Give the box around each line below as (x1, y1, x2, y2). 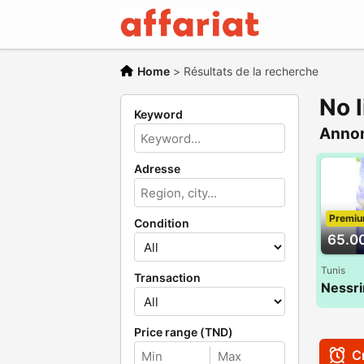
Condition (134, 216, 189, 230)
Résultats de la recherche (184, 64, 318, 78)
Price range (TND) (134, 325, 233, 339)
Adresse (134, 162, 180, 175)
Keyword (134, 107, 183, 121)
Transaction (134, 271, 201, 284)
